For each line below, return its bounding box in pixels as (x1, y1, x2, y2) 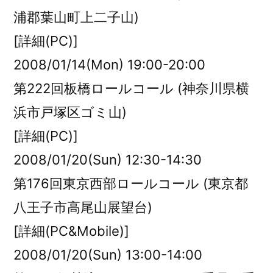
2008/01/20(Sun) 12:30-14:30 (13, 152, 202, 168)
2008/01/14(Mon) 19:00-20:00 (13, 57, 205, 73)
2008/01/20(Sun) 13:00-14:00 (13, 247, 202, 263)
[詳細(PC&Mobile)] (13, 223, 129, 239)
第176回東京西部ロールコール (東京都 (13, 175, 248, 191)
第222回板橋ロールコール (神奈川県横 (13, 80, 249, 96)
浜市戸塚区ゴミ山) (13, 104, 127, 120)
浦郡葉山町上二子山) (13, 9, 139, 25)
